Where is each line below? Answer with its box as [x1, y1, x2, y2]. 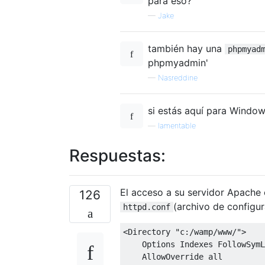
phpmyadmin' [148, 56, 208, 69]
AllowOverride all [123, 251, 222, 261]
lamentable [158, 121, 196, 130]
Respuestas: [69, 145, 166, 166]
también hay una [148, 42, 225, 54]
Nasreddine [158, 73, 198, 82]
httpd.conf [123, 202, 170, 212]
